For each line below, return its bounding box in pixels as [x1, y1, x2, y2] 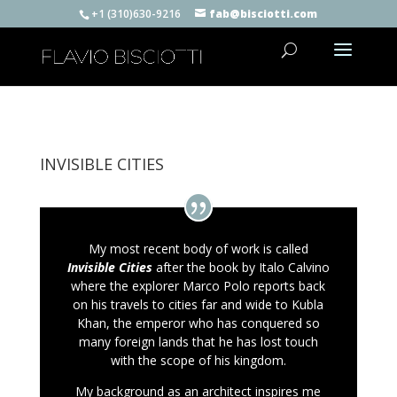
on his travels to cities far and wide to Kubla [73, 295, 324, 313]
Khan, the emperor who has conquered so [76, 314, 320, 331]
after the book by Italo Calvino [152, 258, 330, 276]
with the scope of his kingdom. [110, 351, 286, 369]
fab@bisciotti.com [209, 6, 318, 21]
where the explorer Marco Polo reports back [71, 276, 326, 294]
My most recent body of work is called [88, 239, 308, 257]
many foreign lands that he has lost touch [78, 332, 318, 350]
